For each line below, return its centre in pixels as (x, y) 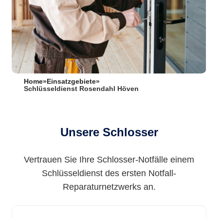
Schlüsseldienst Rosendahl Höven (81, 89)
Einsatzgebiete (71, 82)
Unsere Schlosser (109, 132)
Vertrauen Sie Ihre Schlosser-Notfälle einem (109, 160)
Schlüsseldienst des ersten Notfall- (109, 173)
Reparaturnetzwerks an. (109, 187)
